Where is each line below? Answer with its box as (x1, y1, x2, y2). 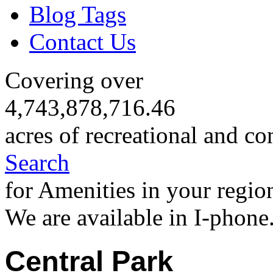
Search (5, 149, 69, 176)
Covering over (5, 67, 143, 94)
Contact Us (29, 28, 136, 55)
